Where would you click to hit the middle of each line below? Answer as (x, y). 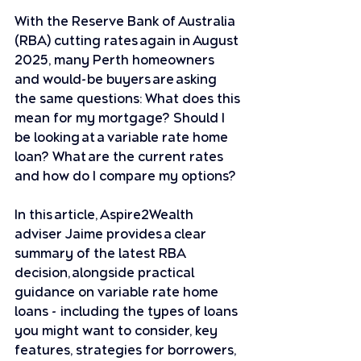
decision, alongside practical (106, 273)
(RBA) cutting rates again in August (128, 41)
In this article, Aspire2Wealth (106, 215)
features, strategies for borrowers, (127, 350)
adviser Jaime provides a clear (112, 234)
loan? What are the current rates (120, 157)
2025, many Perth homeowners (116, 60)
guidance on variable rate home (118, 292)
